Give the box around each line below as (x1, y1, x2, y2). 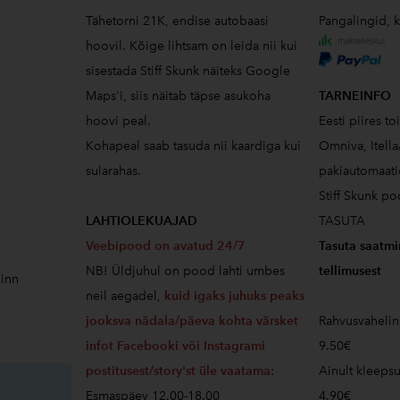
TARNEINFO (319, 88, 391, 104)
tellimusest (319, 263, 381, 279)
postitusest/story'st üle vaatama (85, 363, 271, 379)
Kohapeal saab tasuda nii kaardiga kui (85, 138, 301, 154)
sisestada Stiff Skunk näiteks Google (85, 63, 290, 79)
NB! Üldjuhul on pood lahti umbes (85, 263, 285, 279)
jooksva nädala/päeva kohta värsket (85, 313, 298, 329)
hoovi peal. (85, 113, 151, 129)
